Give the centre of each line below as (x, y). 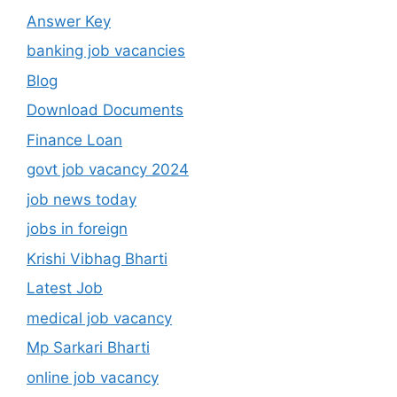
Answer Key (69, 21)
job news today (82, 199)
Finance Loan (74, 140)
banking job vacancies (106, 51)
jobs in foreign (77, 229)
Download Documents (105, 110)
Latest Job (65, 288)
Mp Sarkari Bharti (88, 348)
